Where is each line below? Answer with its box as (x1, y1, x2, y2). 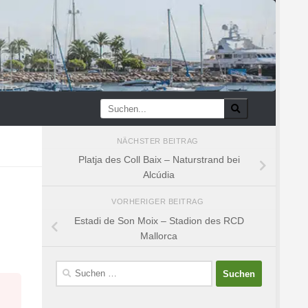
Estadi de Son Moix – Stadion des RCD (74, 214, 244, 226)
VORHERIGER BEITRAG (111, 197, 206, 206)
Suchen (55, 262, 88, 274)
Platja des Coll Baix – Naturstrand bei (78, 154, 240, 166)
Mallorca (140, 230, 177, 241)
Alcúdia (143, 169, 175, 181)
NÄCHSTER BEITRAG (116, 136, 201, 145)
